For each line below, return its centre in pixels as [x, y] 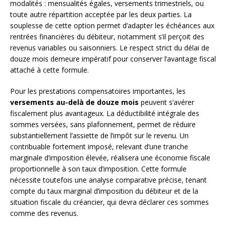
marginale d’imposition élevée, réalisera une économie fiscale [110, 157]
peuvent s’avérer [166, 102]
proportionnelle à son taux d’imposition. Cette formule [98, 168]
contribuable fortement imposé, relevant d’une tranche [99, 146]
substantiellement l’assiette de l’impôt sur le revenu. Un [99, 135]
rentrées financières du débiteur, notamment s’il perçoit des [107, 36]
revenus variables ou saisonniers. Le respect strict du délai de [110, 47]
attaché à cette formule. [49, 70]
